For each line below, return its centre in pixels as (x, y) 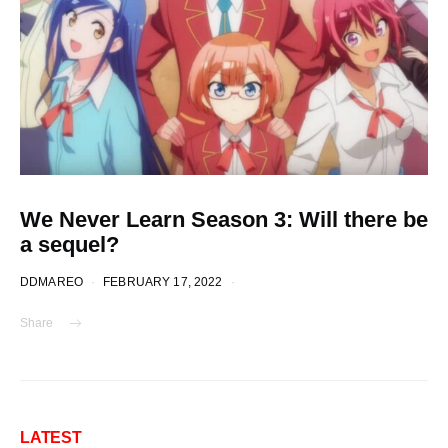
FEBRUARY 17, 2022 (163, 281)
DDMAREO (52, 281)
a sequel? (69, 244)
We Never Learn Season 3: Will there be (224, 219)
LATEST (51, 437)
